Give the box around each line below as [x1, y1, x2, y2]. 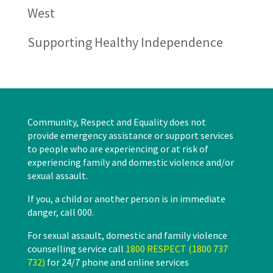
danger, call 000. [27, 206, 94, 219]
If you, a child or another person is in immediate [27, 193, 225, 205]
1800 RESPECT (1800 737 [125, 243, 228, 255]
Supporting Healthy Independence [27, 34, 223, 51]
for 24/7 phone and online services [44, 256, 189, 269]
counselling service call [27, 243, 126, 255]
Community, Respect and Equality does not [27, 116, 206, 129]
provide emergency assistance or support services [27, 129, 233, 142]
